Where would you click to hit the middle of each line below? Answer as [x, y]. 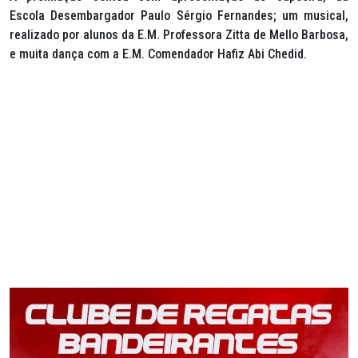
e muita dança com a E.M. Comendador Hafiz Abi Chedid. [158, 54]
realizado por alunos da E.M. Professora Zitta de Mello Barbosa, [179, 34]
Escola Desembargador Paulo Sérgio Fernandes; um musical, [179, 15]
